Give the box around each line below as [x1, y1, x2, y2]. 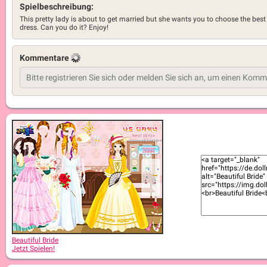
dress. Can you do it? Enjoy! [20, 23, 108, 32]
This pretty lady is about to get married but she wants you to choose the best [20, 15, 266, 23]
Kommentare [20, 53, 71, 63]
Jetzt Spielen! [12, 244, 55, 253]
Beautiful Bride [12, 236, 58, 244]
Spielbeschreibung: [20, 2, 94, 11]
